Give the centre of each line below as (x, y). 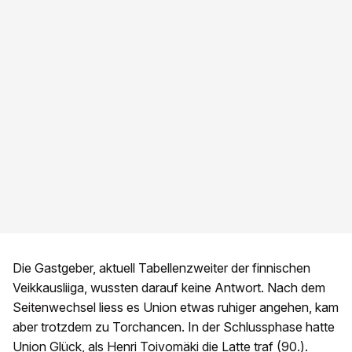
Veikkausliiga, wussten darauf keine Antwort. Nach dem (169, 288)
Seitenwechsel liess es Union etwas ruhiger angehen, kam (176, 308)
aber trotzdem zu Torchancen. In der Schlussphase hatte (174, 327)
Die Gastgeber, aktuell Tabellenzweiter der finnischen (161, 268)
